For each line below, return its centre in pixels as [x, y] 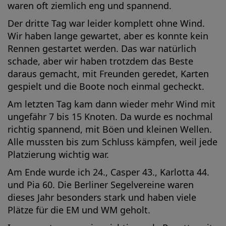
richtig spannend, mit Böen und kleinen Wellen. [110, 129]
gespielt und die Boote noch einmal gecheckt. [107, 86]
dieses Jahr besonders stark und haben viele [102, 197]
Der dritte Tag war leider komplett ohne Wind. [106, 23]
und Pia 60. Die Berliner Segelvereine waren [101, 185]
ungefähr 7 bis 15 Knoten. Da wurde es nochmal [110, 117]
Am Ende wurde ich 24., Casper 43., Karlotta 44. [108, 172]
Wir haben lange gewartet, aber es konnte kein [108, 36]
